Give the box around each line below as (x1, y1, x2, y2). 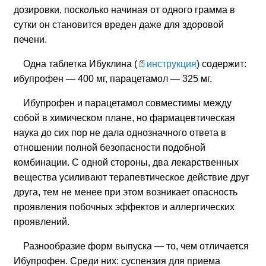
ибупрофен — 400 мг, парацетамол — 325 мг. (14, 74, 213, 84)
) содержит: (197, 59, 247, 69)
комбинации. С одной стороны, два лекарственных (14, 157, 239, 168)
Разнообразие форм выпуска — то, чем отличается (23, 241, 249, 252)
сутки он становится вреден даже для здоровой (14, 20, 224, 30)
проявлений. (14, 217, 70, 227)
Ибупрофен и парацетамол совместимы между (23, 98, 232, 109)
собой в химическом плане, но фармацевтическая (14, 113, 236, 123)
